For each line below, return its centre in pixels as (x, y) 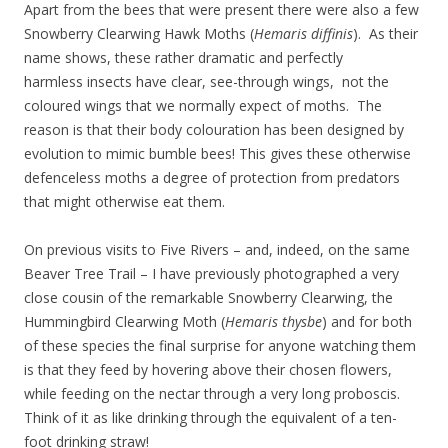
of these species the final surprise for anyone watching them (220, 345)
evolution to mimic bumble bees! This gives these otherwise (217, 153)
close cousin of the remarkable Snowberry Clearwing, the (208, 297)
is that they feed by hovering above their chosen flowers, (208, 369)
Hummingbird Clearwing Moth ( (124, 321)
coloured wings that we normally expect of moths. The (203, 105)
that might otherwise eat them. (124, 201)
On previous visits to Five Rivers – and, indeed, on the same (217, 249)
